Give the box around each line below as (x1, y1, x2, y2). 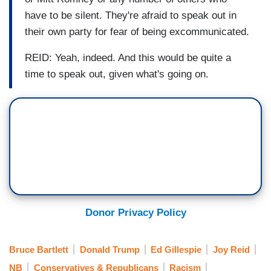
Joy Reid (212, 244, 250, 255)
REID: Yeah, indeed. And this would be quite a (25, 51, 231, 64)
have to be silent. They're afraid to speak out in (25, 9, 237, 21)
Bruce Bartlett (9, 244, 68, 255)
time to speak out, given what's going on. (25, 68, 209, 80)
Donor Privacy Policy (85, 207, 186, 219)
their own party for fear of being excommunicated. (25, 25, 249, 38)
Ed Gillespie (151, 244, 201, 255)
